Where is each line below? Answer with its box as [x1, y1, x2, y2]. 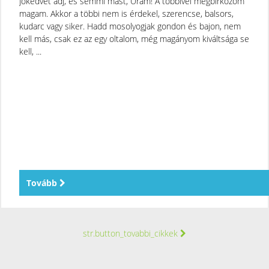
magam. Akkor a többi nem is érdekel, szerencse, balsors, [19, 7, 234, 19]
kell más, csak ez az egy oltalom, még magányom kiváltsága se [19, 32, 249, 44]
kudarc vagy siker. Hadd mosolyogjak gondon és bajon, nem [19, 20, 241, 32]
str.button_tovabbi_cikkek [83, 227, 180, 239]
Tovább [26, 177, 59, 189]
